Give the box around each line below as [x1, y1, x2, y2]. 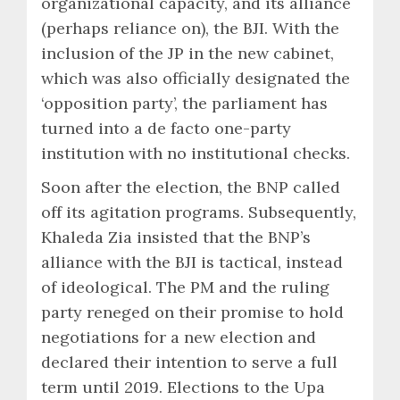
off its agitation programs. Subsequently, [41, 201, 356, 222]
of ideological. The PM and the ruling [41, 276, 329, 297]
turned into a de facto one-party [41, 117, 291, 138]
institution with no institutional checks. [41, 142, 350, 163]
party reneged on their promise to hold [41, 301, 344, 322]
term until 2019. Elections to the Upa [41, 376, 325, 397]
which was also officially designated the [41, 67, 350, 88]
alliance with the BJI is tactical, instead [41, 251, 343, 272]
